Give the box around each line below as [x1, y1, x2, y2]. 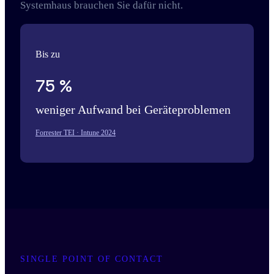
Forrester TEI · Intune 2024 [35, 128, 116, 137]
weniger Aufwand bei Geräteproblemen [35, 103, 231, 116]
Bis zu [35, 49, 60, 59]
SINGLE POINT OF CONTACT [20, 254, 163, 264]
